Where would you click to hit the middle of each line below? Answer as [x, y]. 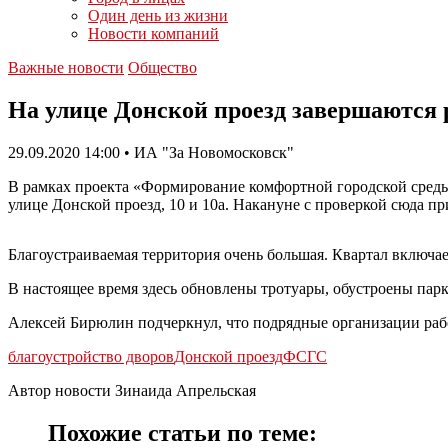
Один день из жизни [158, 15]
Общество [162, 67]
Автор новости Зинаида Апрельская [132, 390]
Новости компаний [153, 33]
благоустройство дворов [91, 356]
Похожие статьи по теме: [182, 432]
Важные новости [66, 67]
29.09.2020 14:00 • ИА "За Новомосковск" [151, 152]
